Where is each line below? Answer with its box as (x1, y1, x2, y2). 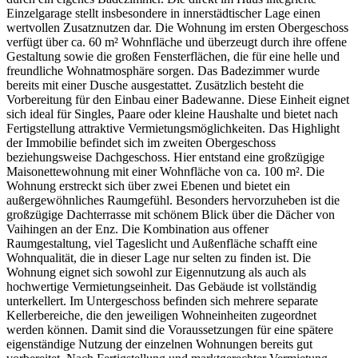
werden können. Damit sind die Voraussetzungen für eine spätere (6, 322, 333, 336)
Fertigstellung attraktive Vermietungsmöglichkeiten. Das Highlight (6, 121, 340, 135)
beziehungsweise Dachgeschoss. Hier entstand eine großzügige (6, 149, 324, 164)
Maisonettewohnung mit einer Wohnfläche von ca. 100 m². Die (6, 164, 324, 178)
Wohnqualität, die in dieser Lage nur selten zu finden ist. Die (6, 250, 311, 265)
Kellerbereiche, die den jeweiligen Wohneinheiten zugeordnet (6, 308, 316, 322)
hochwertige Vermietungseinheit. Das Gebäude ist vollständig (6, 279, 316, 293)
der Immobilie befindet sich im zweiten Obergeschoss (6, 135, 276, 149)
